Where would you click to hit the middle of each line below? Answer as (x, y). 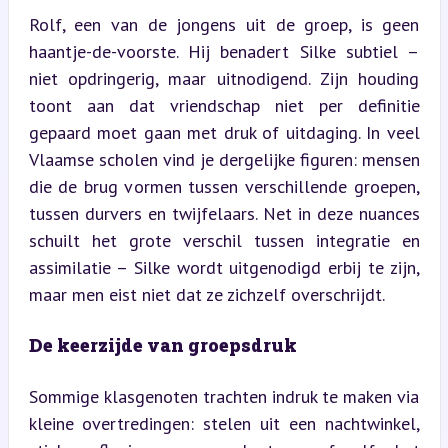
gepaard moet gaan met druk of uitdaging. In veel (224, 132)
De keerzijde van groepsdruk (162, 345)
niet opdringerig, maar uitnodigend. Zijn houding (224, 78)
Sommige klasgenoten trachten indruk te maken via (224, 396)
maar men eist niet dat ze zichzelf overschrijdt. (206, 294)
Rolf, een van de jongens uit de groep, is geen (224, 24)
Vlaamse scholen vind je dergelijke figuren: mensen (224, 159)
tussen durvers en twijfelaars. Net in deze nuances (224, 213)
